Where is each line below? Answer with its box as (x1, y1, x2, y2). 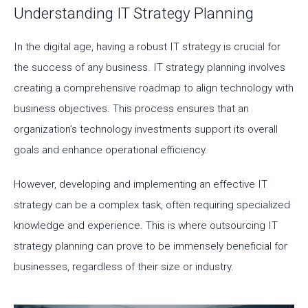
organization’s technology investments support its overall (14, 123, 278, 135)
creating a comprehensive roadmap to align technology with (14, 82, 294, 94)
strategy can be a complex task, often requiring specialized (14, 199, 290, 211)
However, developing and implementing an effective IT (14, 178, 267, 190)
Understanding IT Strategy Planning (14, 4, 254, 22)
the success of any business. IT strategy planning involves (14, 61, 285, 74)
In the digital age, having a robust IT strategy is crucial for (14, 41, 280, 53)
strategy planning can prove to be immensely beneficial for (14, 240, 287, 252)
